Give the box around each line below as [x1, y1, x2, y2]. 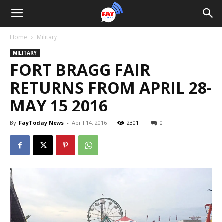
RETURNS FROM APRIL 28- [10, 77, 212, 98]
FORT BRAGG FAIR [10, 59, 150, 80]
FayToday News [19, 119, 64, 126]
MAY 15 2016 [10, 95, 108, 116]
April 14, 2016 [72, 119, 107, 126]
